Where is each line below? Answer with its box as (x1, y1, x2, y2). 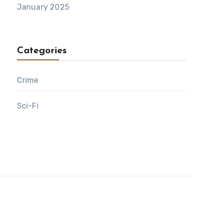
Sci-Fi (16, 101, 39, 110)
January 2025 (16, 2, 70, 12)
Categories (16, 46, 67, 56)
